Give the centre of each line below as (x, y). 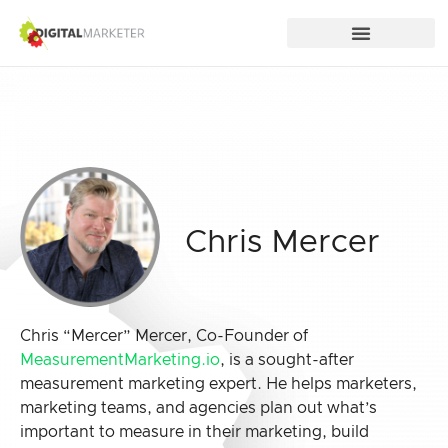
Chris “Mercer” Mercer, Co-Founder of (164, 336)
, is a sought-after (287, 360)
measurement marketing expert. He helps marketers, (218, 384)
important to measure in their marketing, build (194, 432)
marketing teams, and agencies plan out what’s (198, 408)
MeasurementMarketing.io (120, 360)
